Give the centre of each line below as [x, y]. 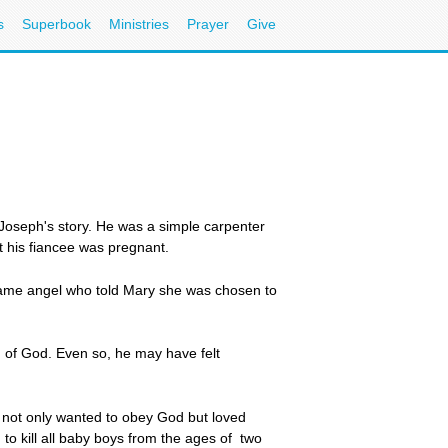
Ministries [139, 24]
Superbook [56, 24]
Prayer [208, 24]
